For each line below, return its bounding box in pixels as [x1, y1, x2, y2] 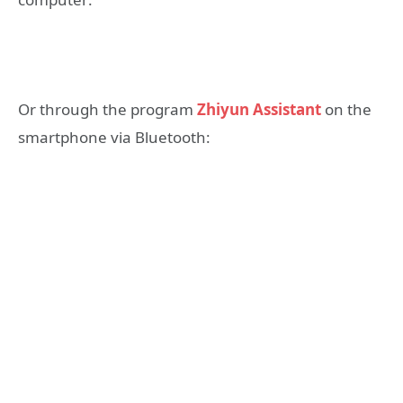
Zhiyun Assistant [193, 99, 321, 121]
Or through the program [18, 99, 193, 121]
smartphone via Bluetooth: [18, 127, 210, 148]
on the [321, 99, 372, 121]
